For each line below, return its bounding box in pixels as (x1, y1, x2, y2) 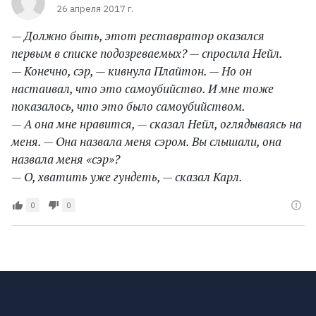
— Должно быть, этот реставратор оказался (11, 28, 265, 44)
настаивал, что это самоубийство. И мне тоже (11, 80, 274, 97)
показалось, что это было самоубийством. (11, 98, 245, 115)
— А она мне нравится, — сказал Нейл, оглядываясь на (11, 116, 302, 133)
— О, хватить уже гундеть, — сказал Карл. (11, 169, 243, 186)
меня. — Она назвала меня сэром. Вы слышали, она (11, 133, 281, 150)
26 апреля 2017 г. (56, 3, 133, 16)
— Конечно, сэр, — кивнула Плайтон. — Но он (11, 63, 252, 80)
